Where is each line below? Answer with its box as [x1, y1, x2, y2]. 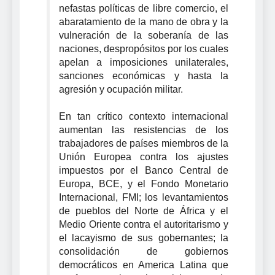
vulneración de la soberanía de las [59, 29, 228, 41]
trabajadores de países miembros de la [59, 137, 228, 149]
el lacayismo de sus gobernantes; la [59, 232, 228, 243]
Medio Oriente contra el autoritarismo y [59, 219, 228, 230]
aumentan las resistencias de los [59, 124, 228, 135]
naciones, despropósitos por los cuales [59, 43, 228, 54]
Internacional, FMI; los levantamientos [59, 192, 228, 203]
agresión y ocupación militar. [59, 83, 183, 95]
